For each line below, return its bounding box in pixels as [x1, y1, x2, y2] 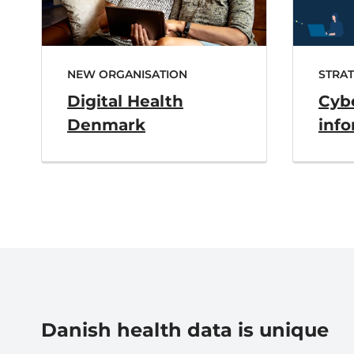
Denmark [67, 115, 145, 134]
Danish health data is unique [41, 318, 329, 341]
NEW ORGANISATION [67, 66, 187, 81]
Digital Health [67, 91, 183, 111]
